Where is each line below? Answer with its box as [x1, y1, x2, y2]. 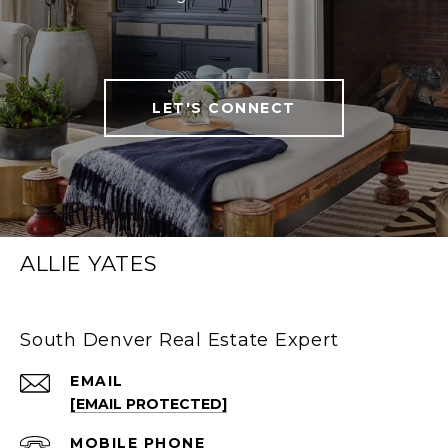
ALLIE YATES [20, 251, 158, 277]
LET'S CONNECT [152, 99, 296, 118]
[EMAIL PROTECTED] [70, 395, 227, 414]
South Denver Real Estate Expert [20, 329, 339, 352]
